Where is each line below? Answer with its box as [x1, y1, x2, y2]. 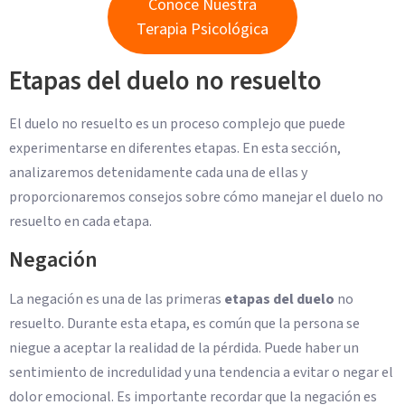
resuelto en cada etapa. [9, 212, 152, 232]
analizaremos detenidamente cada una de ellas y [9, 163, 307, 184]
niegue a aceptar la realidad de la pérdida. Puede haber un [9, 337, 359, 358]
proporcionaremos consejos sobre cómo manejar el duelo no [9, 187, 383, 208]
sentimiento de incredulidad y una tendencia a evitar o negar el [9, 362, 393, 382]
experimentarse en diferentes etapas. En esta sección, [9, 138, 341, 159]
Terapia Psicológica [137, 17, 268, 41]
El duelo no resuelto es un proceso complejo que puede [9, 114, 345, 135]
